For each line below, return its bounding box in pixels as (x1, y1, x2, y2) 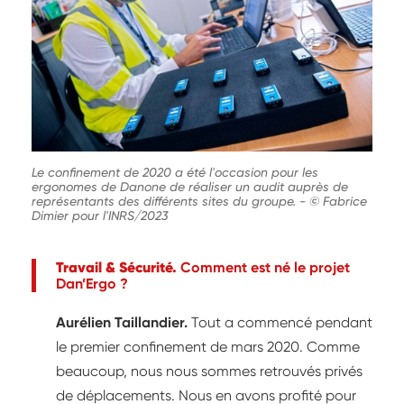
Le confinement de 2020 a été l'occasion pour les (32, 164, 318, 179)
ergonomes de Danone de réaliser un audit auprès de (32, 179, 348, 194)
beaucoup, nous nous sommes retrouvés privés (56, 362, 363, 380)
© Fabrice (309, 193, 367, 208)
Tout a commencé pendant (188, 313, 372, 331)
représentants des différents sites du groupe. (32, 193, 299, 208)
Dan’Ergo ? (56, 274, 128, 292)
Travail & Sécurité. (56, 257, 177, 276)
